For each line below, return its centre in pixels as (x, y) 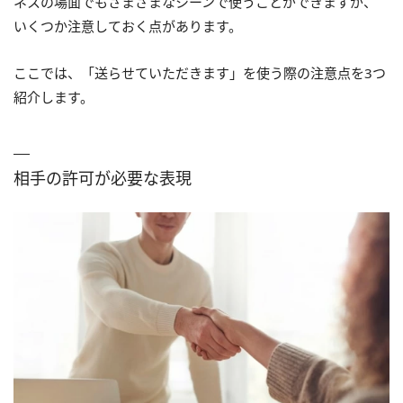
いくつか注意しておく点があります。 (128, 27)
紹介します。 (54, 98)
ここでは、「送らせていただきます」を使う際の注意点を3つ (200, 73)
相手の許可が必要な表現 (103, 179)
